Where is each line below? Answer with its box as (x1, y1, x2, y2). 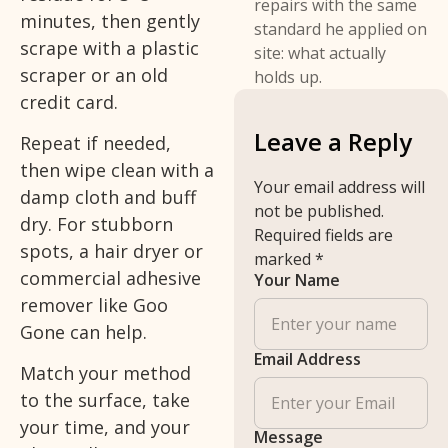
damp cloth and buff (20, 184, 196, 209)
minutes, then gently (20, 8, 200, 33)
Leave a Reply (254, 125, 413, 159)
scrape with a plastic (20, 35, 199, 60)
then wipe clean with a (20, 157, 214, 182)
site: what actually (254, 42, 387, 65)
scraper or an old (20, 62, 168, 87)
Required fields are (254, 224, 394, 247)
